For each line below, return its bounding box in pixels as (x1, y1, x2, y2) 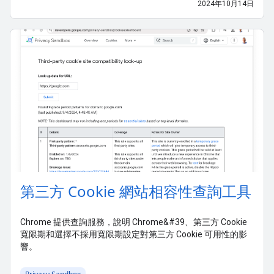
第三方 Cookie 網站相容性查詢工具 (20, 180, 251, 201)
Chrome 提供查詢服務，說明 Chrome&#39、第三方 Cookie (20, 217, 247, 227)
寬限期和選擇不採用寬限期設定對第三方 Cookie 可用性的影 (20, 229, 247, 239)
